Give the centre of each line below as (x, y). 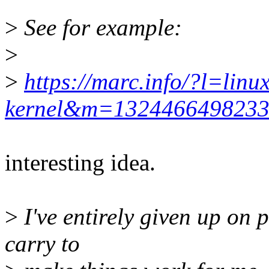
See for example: (100, 28)
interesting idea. (80, 163)
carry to (42, 244)
